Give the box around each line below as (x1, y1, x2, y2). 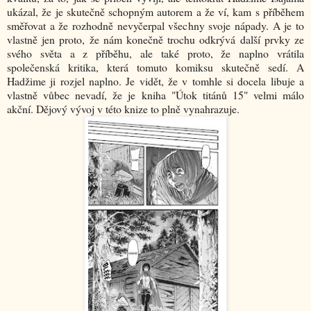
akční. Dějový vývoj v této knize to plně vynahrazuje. (7, 101, 239, 117)
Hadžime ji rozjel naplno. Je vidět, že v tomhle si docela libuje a (7, 74, 304, 89)
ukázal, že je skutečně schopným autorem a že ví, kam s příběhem (7, 4, 304, 19)
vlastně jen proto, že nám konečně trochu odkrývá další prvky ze (7, 32, 304, 47)
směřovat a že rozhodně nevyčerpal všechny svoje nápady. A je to (7, 18, 304, 33)
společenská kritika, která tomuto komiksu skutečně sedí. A (7, 60, 304, 75)
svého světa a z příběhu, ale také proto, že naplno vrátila (7, 46, 304, 61)
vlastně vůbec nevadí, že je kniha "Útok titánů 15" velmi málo (7, 87, 304, 103)
